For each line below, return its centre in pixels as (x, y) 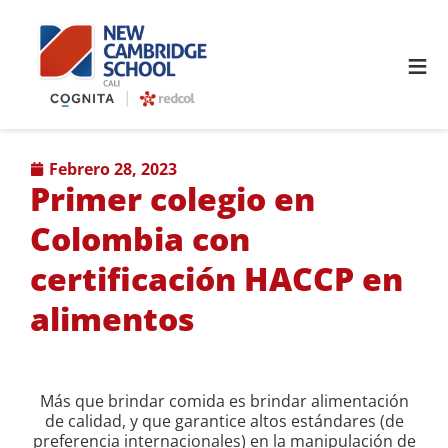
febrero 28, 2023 (117, 169)
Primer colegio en (172, 199)
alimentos (112, 319)
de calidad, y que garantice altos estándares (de (224, 421)
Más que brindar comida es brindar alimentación (224, 401)
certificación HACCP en (216, 279)
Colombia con (140, 239)
